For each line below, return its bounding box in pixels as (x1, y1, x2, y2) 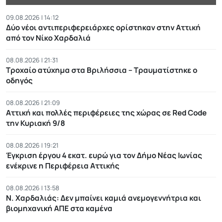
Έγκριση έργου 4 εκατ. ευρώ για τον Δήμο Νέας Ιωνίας (6, 150, 202, 161)
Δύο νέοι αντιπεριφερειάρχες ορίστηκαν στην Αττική (6, 22, 201, 33)
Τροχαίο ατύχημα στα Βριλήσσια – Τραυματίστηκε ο (6, 64, 197, 75)
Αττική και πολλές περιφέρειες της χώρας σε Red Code (6, 107, 207, 118)
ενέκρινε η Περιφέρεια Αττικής (6, 160, 119, 171)
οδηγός (6, 75, 33, 86)
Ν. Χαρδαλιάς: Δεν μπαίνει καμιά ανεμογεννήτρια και (6, 192, 201, 203)
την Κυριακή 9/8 (6, 117, 65, 128)
